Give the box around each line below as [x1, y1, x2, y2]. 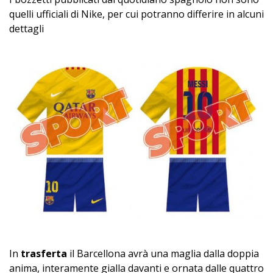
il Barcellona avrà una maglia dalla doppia [67, 247, 259, 261]
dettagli [9, 22, 44, 36]
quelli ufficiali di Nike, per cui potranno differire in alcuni [9, 7, 264, 21]
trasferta [21, 247, 67, 261]
